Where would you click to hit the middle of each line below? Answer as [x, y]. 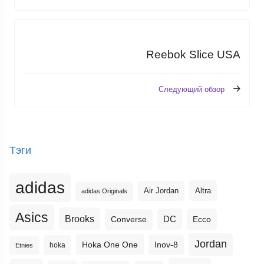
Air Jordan [161, 191]
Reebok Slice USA [193, 55]
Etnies [24, 245]
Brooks [80, 219]
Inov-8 [166, 245]
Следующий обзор [192, 89]
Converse [129, 220]
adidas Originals [105, 191]
